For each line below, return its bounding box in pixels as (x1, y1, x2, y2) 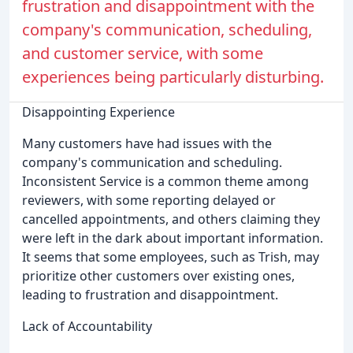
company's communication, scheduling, (22, 19, 312, 41)
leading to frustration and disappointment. (22, 286, 278, 304)
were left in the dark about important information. (22, 229, 323, 247)
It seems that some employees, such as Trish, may (22, 248, 319, 266)
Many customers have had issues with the (22, 135, 272, 153)
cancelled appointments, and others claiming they (22, 210, 320, 229)
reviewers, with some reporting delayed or (22, 191, 276, 210)
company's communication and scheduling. (22, 154, 282, 172)
